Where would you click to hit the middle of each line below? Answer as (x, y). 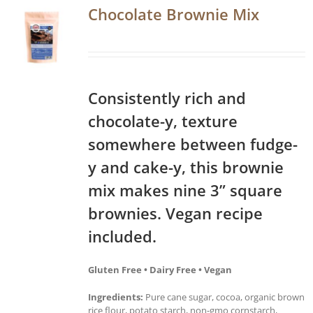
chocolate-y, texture (163, 121)
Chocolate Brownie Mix (174, 14)
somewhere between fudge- (193, 144)
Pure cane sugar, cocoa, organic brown (224, 297)
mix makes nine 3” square (185, 190)
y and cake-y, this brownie (186, 167)
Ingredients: (116, 297)
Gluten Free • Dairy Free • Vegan (160, 269)
